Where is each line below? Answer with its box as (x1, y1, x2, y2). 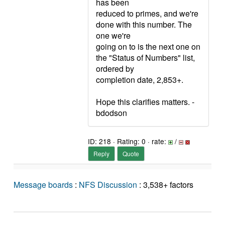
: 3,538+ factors (137, 179, 193, 190)
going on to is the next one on (96, 41, 200, 52)
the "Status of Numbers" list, (96, 52, 195, 63)
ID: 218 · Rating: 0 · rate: (88, 136, 168, 146)
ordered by (96, 63, 134, 74)
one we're (96, 30, 131, 41)
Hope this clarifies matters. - (96, 96, 194, 107)
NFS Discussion (79, 179, 137, 190)
